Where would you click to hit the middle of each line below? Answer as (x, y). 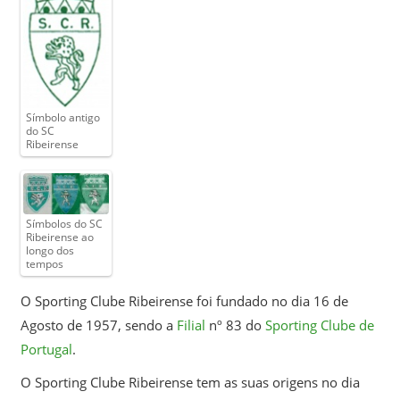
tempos (44, 263)
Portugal (46, 350)
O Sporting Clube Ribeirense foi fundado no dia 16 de (184, 301)
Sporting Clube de (319, 325)
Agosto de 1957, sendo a (98, 325)
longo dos (50, 250)
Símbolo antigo (62, 118)
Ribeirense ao (59, 237)
